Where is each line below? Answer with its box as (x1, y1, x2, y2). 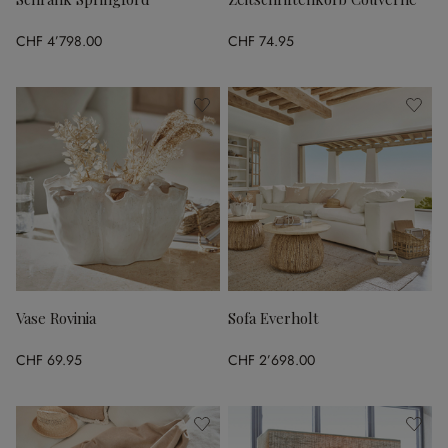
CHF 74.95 (228, 31, 294, 52)
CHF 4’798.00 (16, 31, 102, 52)
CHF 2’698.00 (228, 350, 315, 371)
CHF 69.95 (16, 350, 82, 371)
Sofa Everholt (228, 307, 319, 328)
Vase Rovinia (16, 307, 96, 328)
